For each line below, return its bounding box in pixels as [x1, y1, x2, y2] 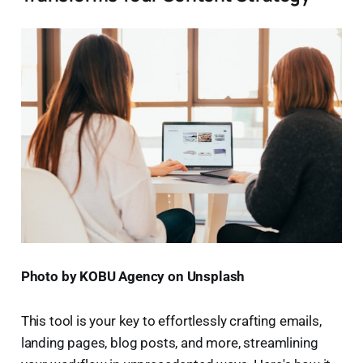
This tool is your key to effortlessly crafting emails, [20, 312, 322, 329]
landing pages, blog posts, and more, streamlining [20, 334, 318, 351]
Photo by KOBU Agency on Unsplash [20, 267, 246, 284]
